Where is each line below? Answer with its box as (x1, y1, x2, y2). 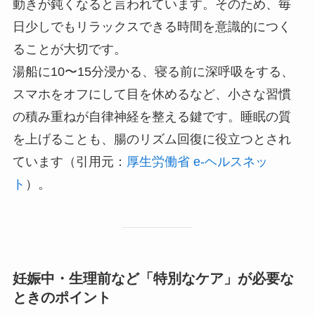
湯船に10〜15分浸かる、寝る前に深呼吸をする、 (12, 65, 294, 79)
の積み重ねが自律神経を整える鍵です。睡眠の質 (12, 110, 291, 124)
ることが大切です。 (12, 42, 127, 57)
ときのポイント (12, 290, 111, 306)
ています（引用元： (12, 155, 127, 169)
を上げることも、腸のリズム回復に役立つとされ (12, 132, 291, 147)
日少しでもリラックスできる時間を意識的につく (12, 20, 291, 34)
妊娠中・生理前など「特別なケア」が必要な (12, 271, 294, 287)
